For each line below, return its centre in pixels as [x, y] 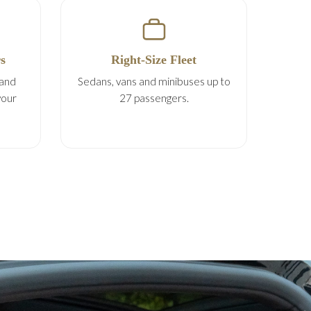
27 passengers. [154, 98]
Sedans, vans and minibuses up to [154, 81]
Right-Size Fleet [154, 60]
